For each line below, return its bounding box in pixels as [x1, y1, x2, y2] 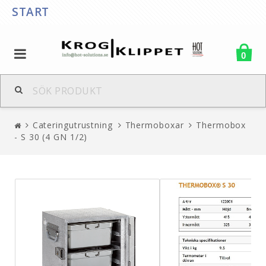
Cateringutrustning [32, 119, 113, 131]
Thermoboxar [125, 119, 184, 131]
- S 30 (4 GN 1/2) [14, 131, 88, 142]
